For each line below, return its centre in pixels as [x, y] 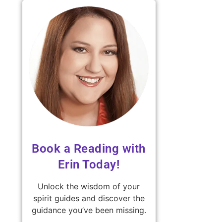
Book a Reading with [89, 148]
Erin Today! [89, 164]
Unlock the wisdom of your [89, 186]
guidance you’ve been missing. [89, 210]
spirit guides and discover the [89, 198]
